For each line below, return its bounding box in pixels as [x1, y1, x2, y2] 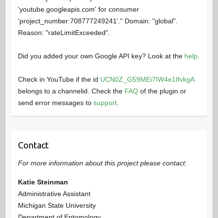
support [93, 99, 117, 107]
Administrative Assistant [18, 190, 91, 198]
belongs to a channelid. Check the [18, 87, 125, 95]
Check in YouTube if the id [18, 75, 100, 84]
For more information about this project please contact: [18, 159, 187, 167]
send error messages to [18, 99, 93, 107]
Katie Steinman [18, 178, 68, 186]
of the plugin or [138, 87, 186, 95]
